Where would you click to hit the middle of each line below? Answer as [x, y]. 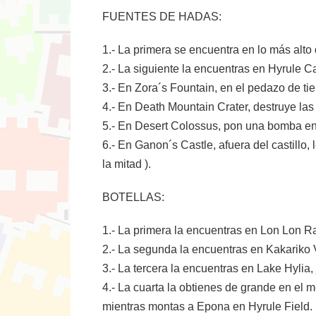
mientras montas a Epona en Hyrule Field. [207, 306]
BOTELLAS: [133, 197]
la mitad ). [127, 164]
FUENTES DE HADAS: [162, 17]
